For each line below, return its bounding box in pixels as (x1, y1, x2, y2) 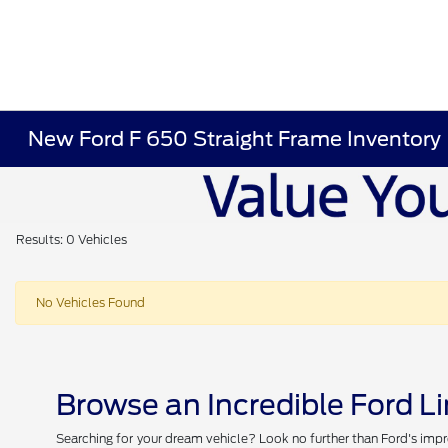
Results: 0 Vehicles (16, 232, 127, 247)
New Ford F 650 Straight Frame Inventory (28, 127, 442, 151)
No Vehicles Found (36, 295, 145, 310)
